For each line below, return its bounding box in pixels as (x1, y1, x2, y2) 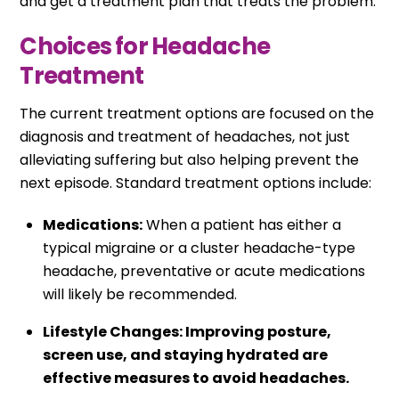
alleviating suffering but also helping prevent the (20, 149, 360, 170)
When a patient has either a (142, 214, 341, 235)
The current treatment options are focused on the (20, 102, 375, 124)
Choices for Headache (20, 29, 271, 62)
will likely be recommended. (43, 283, 237, 305)
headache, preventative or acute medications (43, 260, 365, 281)
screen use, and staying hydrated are (43, 344, 328, 365)
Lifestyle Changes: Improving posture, (43, 321, 331, 342)
